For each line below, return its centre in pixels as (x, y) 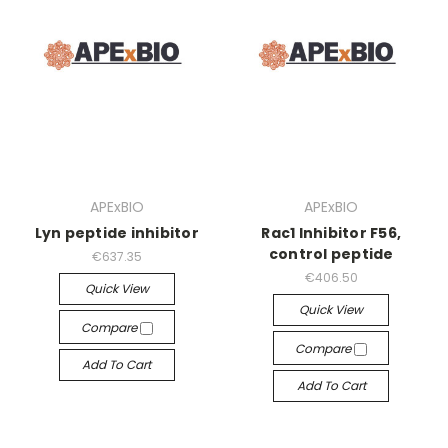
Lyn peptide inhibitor (116, 233)
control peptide (331, 254)
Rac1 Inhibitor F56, (331, 233)
